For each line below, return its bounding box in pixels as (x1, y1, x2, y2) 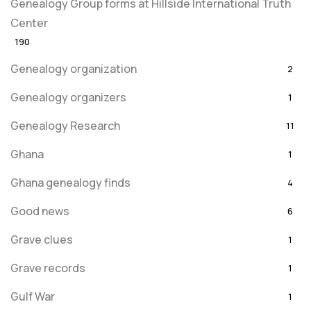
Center (10, 15, 48, 31)
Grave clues (10, 232, 73, 247)
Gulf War (10, 289, 55, 304)
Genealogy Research (10, 118, 120, 133)
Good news (10, 203, 69, 219)
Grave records (10, 260, 85, 276)
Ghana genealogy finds (10, 175, 131, 190)
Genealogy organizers (10, 90, 126, 105)
